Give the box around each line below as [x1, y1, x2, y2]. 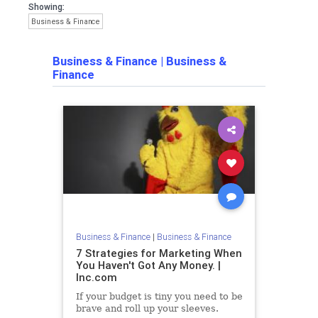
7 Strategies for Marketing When [75, 246, 242, 260]
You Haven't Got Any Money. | [75, 258, 221, 272]
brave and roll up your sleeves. [75, 302, 219, 314]
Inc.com [75, 270, 117, 284]
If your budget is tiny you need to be [75, 290, 243, 302]
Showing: [28, 1, 65, 12]
